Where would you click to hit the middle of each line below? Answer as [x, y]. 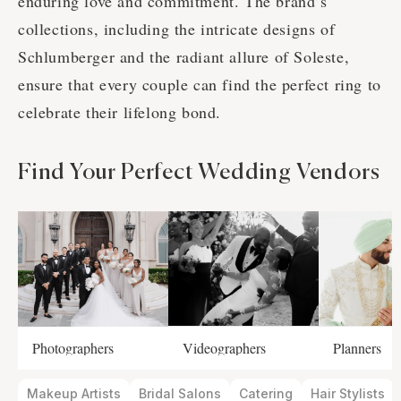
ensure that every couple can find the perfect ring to [200, 85]
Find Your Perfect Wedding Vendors [199, 174]
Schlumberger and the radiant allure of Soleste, [184, 57]
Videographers [224, 348]
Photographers [73, 348]
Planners [357, 348]
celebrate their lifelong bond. [120, 112]
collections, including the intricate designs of [177, 29]
